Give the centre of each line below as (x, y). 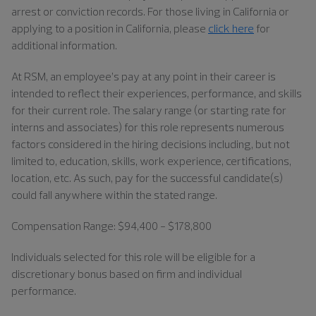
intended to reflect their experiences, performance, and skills (157, 93)
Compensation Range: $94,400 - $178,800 (111, 225)
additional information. (64, 45)
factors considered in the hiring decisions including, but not (151, 144)
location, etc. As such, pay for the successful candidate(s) (147, 177)
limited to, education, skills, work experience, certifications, (151, 160)
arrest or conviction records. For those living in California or (150, 11)
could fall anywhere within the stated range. (114, 194)
